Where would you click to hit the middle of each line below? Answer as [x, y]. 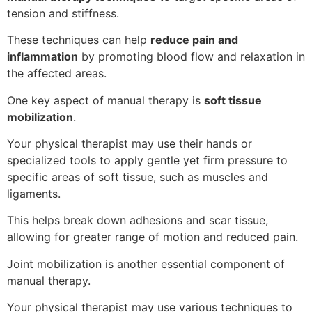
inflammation [42, 57]
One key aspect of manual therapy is [106, 100]
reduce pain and [194, 40]
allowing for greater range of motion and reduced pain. [153, 237]
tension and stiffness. [63, 13]
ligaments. [34, 194]
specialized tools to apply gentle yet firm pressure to [147, 160]
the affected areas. [57, 73]
